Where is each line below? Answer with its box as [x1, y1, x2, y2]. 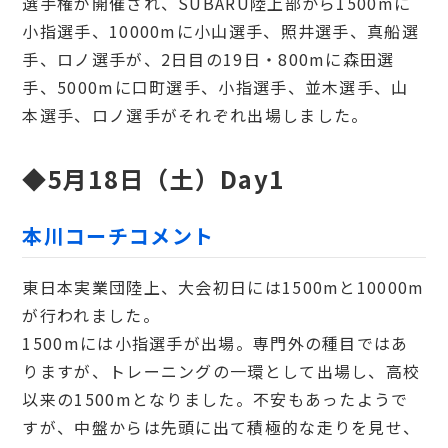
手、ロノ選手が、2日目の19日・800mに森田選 [22, 47, 395, 71]
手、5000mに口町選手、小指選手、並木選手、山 [22, 75, 409, 99]
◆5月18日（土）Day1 [22, 161, 285, 196]
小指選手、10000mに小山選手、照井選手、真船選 [22, 19, 419, 43]
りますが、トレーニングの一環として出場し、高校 [22, 359, 421, 383]
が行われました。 [22, 303, 160, 327]
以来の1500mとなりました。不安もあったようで [22, 387, 409, 411]
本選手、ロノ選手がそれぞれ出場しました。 [22, 103, 369, 127]
